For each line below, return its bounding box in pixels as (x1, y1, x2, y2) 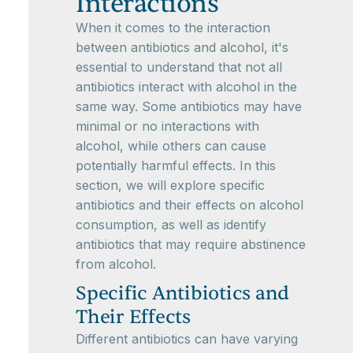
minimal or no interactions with (76, 118, 259, 135)
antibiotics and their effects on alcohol (76, 197, 303, 214)
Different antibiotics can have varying (76, 331, 298, 347)
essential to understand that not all (76, 59, 282, 76)
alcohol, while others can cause (76, 138, 266, 154)
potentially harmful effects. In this (76, 158, 276, 174)
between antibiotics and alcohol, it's (76, 39, 288, 56)
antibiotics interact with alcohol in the (76, 79, 297, 95)
